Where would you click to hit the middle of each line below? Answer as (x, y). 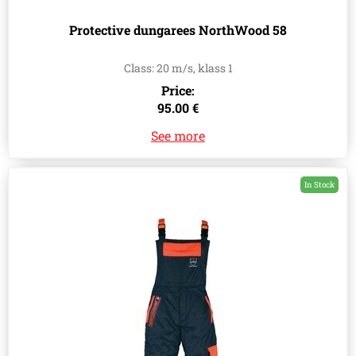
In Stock (319, 185)
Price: (178, 91)
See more (178, 136)
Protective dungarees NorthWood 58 (178, 30)
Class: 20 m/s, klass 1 (178, 68)
